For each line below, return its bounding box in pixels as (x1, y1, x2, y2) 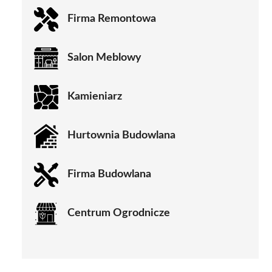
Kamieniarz (67, 91, 122, 103)
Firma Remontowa (67, 13, 156, 25)
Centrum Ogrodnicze (67, 208, 170, 219)
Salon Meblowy (67, 52, 141, 64)
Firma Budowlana (67, 169, 151, 180)
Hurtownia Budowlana (67, 130, 175, 141)
